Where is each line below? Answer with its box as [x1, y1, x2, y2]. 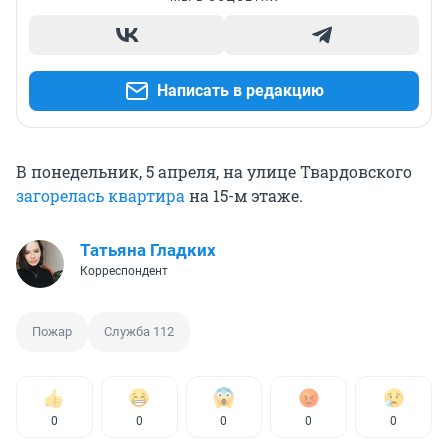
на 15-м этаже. [185, 185, 303, 207]
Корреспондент [80, 264, 168, 279]
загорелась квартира [16, 185, 185, 207]
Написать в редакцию [156, 81, 324, 101]
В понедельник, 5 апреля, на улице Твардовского [16, 161, 412, 183]
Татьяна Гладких [80, 240, 216, 261]
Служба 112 [104, 324, 174, 340]
